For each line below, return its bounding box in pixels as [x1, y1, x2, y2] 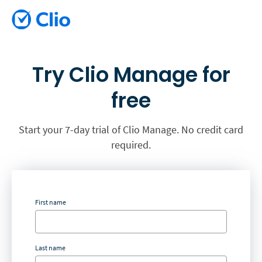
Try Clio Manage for [32, 60, 230, 89]
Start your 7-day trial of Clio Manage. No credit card [19, 122, 243, 136]
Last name [35, 243, 65, 252]
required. [111, 137, 151, 151]
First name [35, 197, 66, 206]
